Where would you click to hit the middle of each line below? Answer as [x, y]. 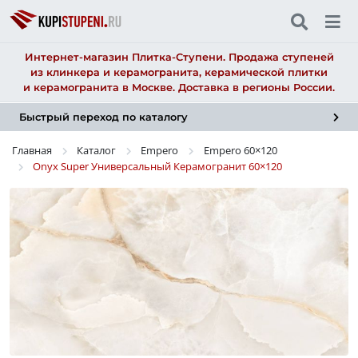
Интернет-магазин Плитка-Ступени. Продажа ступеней [179, 58]
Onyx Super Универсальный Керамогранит [140, 166]
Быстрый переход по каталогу [103, 117]
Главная [32, 150]
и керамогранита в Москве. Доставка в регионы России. [179, 88]
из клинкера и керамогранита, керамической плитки [179, 73]
